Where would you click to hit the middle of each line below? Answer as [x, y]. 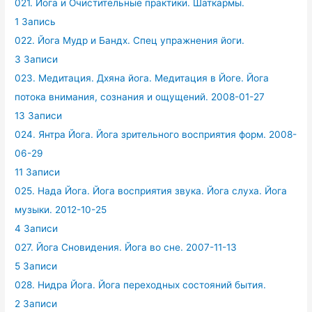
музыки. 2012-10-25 [61, 209]
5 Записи [36, 266]
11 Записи [38, 172]
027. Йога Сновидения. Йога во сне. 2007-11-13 [126, 247]
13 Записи [39, 115]
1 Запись [36, 21]
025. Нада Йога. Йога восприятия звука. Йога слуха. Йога [151, 190]
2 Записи [36, 303]
